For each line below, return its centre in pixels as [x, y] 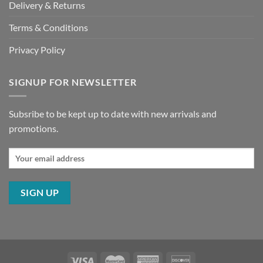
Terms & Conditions [48, 27]
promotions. [33, 129]
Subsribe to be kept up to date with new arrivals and [113, 114]
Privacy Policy [37, 49]
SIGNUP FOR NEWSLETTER [73, 82]
